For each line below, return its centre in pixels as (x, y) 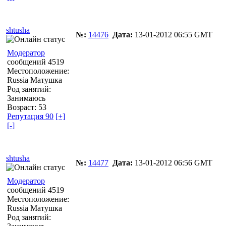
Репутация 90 (30, 116)
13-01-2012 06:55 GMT (173, 34)
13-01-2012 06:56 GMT (173, 162)
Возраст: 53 (27, 107)
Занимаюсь (26, 98)
